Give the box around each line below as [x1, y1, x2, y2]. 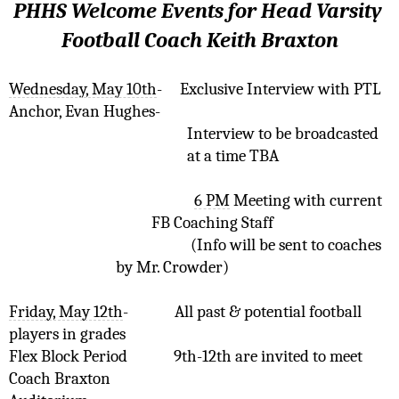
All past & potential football [175, 301, 362, 322]
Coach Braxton [9, 368, 110, 388]
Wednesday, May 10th [9, 78, 157, 99]
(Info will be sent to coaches [191, 234, 381, 255]
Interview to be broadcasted [187, 123, 379, 143]
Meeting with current [230, 190, 382, 210]
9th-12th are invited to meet [174, 346, 362, 366]
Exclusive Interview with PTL [180, 78, 381, 99]
